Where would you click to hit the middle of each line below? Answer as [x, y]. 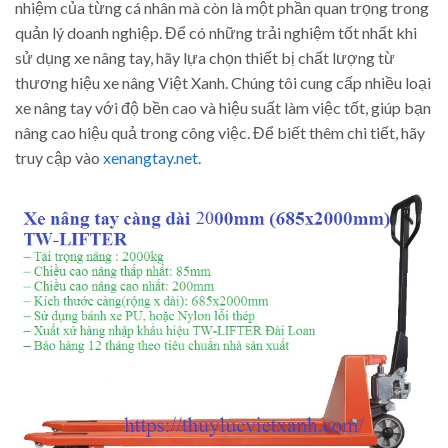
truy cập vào [59, 157]
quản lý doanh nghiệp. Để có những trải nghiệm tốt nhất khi [216, 32]
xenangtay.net [150, 157]
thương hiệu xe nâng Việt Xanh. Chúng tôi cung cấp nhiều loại [223, 82]
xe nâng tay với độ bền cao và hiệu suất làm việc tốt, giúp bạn [223, 107]
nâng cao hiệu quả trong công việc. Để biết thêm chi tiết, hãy [220, 132]
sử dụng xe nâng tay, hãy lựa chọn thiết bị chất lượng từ [205, 57]
